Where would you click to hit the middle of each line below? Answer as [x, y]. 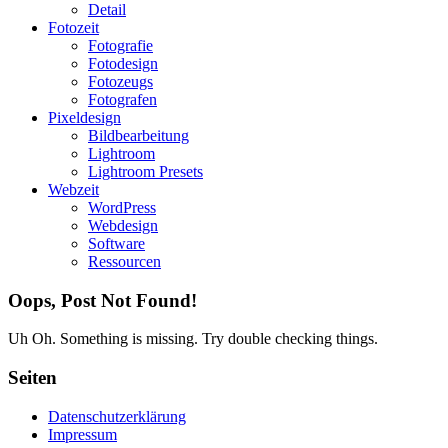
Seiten [32, 378]
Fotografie [120, 45]
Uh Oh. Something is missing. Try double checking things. [193, 339]
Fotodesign [123, 63]
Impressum [82, 434]
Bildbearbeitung [138, 135]
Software [116, 243]
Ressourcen [124, 261]
